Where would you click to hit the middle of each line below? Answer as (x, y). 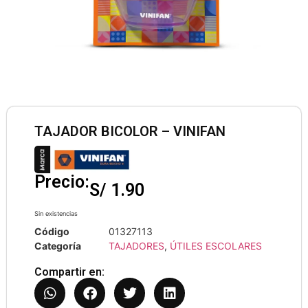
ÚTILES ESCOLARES (216, 246)
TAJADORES (136, 246)
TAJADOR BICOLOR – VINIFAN (130, 131)
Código (52, 231)
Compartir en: (69, 272)
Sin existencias (56, 213)
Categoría (58, 246)
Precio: (62, 182)
